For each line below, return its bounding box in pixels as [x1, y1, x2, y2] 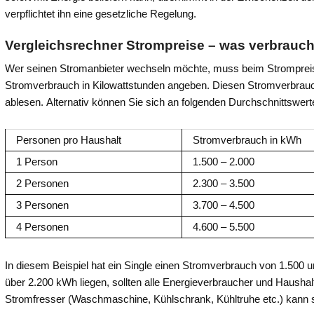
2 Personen [16, 177, 69, 190]
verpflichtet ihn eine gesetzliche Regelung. [5, 8, 197, 20]
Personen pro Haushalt [16, 134, 122, 146]
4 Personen [16, 221, 69, 233]
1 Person [16, 156, 58, 168]
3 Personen [16, 199, 69, 212]
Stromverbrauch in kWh [193, 134, 302, 146]
